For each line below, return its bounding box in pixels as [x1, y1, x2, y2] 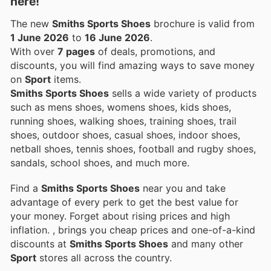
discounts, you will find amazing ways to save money [10, 59, 255, 71]
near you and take [140, 181, 226, 194]
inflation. [10, 223, 53, 236]
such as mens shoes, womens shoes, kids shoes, [10, 100, 231, 113]
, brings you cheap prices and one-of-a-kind [53, 223, 255, 236]
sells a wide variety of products [109, 87, 256, 99]
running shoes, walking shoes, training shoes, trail [10, 114, 237, 127]
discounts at [10, 237, 70, 250]
